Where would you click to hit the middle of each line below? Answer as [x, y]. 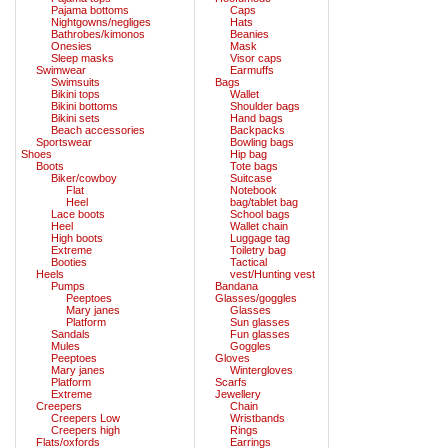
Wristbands [257, 417]
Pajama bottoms [90, 9]
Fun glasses [260, 333]
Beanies [249, 33]
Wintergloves [261, 369]
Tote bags [254, 165]
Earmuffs [252, 69]
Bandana [236, 285]
